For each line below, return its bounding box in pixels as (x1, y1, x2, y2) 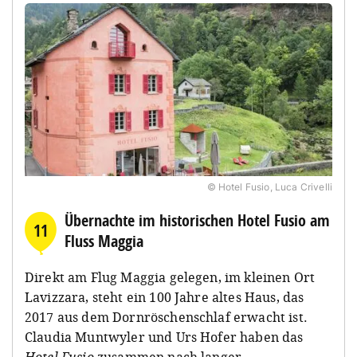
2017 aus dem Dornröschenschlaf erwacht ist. (25, 308, 308, 326)
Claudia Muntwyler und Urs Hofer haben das (25, 328, 304, 346)
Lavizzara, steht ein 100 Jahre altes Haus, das (25, 288, 304, 306)
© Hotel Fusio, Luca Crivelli (206, 180, 332, 193)
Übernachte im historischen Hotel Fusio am (65, 209, 330, 231)
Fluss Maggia (65, 229, 143, 252)
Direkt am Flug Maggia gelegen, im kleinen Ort (25, 268, 316, 286)
